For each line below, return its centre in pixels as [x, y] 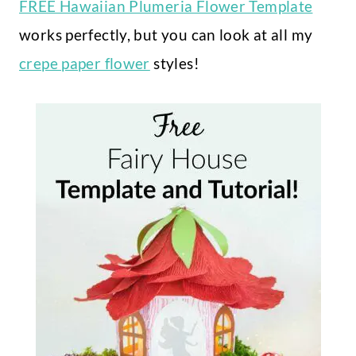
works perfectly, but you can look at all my [166, 35]
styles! [174, 64]
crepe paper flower [85, 64]
